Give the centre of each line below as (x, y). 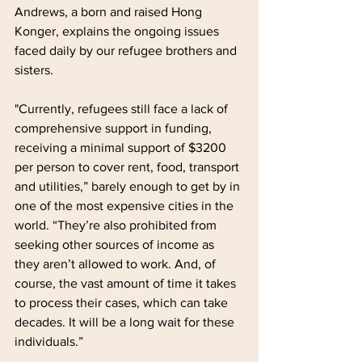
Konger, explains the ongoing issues (118, 31)
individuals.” (49, 341)
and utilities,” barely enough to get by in (129, 186)
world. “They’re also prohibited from (117, 225)
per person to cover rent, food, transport (128, 166)
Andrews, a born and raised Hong (110, 11)
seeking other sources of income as (116, 244)
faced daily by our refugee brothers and (127, 50)
